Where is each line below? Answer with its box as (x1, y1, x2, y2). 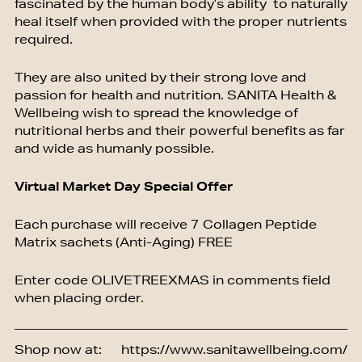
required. (14, 35, 73, 47)
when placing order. (14, 293, 144, 305)
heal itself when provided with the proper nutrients (14, 17, 347, 29)
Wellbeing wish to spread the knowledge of (14, 108, 298, 120)
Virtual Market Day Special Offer (14, 182, 233, 194)
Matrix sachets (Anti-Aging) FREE (14, 238, 233, 250)
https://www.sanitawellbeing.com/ (120, 345, 347, 357)
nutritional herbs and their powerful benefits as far (14, 126, 345, 138)
